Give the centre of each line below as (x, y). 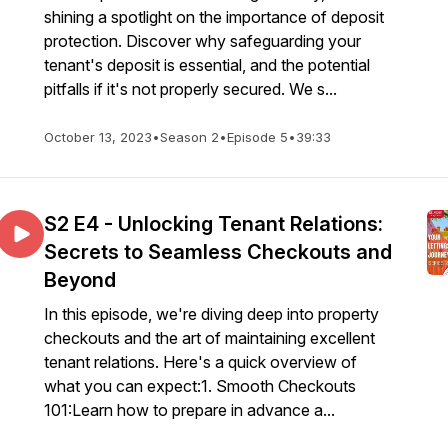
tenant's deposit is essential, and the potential (207, 65)
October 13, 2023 (98, 137)
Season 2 (189, 137)
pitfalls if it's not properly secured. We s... (190, 89)
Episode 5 (257, 137)
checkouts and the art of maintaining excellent (209, 338)
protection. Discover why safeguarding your (202, 41)
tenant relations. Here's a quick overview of (200, 362)
